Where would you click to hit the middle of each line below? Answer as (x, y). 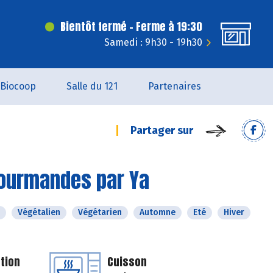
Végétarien (100, 212)
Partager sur (162, 130)
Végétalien (39, 212)
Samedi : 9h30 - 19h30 (153, 42)
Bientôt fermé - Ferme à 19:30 (131, 27)
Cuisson (127, 262)
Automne (158, 212)
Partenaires (175, 86)
